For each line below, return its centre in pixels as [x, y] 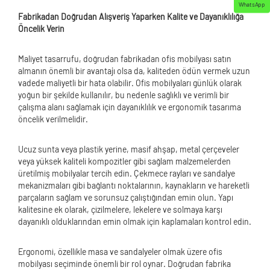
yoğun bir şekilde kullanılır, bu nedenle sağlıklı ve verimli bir [124, 95]
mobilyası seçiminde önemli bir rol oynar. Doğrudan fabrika [124, 264]
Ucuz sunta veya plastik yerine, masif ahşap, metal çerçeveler [129, 149]
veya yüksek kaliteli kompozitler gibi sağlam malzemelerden [124, 161]
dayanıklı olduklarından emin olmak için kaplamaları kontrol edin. [135, 221]
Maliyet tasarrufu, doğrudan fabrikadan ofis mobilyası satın [125, 59]
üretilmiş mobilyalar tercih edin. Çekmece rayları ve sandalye [127, 173]
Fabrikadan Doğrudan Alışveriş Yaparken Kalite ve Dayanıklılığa [131, 17]
